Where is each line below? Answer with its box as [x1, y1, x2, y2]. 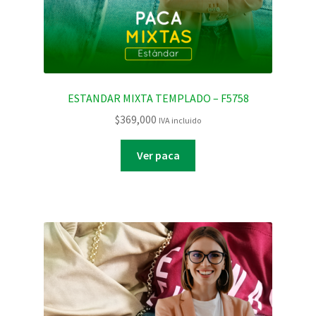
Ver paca [136, 148, 180, 163]
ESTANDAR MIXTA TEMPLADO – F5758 [67, 90, 249, 105]
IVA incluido [159, 115, 201, 126]
